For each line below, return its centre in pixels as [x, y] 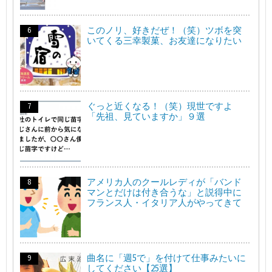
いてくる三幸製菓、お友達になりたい [164, 40]
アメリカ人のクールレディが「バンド [164, 182]
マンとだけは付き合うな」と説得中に [164, 192]
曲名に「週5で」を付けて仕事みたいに [166, 257]
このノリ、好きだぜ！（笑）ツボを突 [164, 30]
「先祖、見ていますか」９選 [146, 116]
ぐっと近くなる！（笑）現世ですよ [160, 106]
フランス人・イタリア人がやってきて [164, 202]
